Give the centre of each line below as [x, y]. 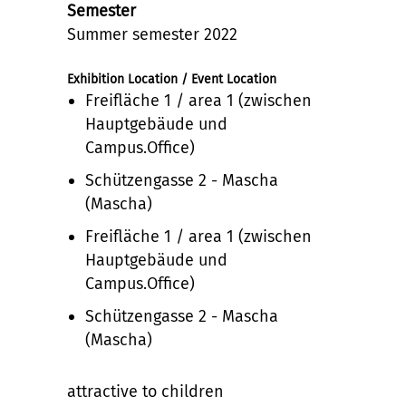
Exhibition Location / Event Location [172, 79]
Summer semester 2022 [152, 34]
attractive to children [145, 391]
